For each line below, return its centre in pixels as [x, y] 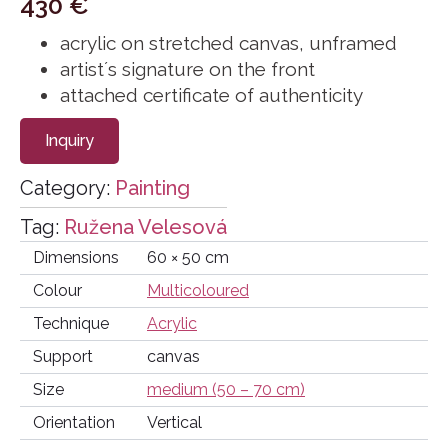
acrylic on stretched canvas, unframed [228, 43]
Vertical [174, 423]
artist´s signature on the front [187, 69]
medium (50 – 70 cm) [226, 390]
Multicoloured [198, 291]
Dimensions [75, 258]
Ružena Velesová [145, 227]
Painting [152, 188]
